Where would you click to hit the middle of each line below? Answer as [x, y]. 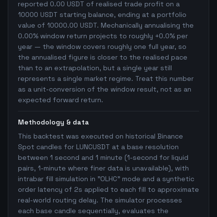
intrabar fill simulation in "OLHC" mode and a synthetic [106, 179]
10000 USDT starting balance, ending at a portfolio [102, 15]
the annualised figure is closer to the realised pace [103, 57]
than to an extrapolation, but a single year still [95, 68]
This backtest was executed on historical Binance [101, 136]
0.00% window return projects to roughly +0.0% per [103, 36]
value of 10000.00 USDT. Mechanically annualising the [106, 25]
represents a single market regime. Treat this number [106, 78]
